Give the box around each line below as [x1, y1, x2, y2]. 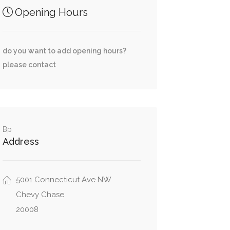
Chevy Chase [15, 190, 64, 199]
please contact [2, 61, 56, 69]
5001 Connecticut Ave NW [15, 175, 111, 184]
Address [2, 136, 39, 147]
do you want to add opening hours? [2, 47, 126, 55]
